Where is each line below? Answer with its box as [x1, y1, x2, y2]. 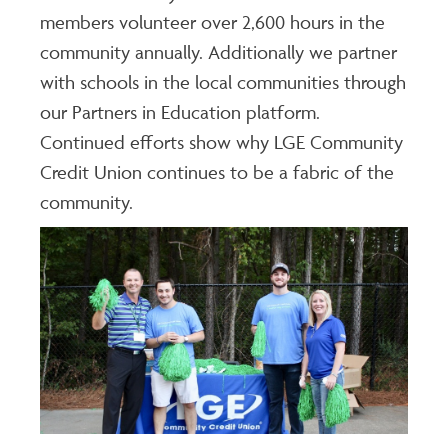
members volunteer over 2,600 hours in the [40, 10, 385, 35]
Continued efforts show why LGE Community [40, 130, 403, 155]
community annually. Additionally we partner [40, 40, 397, 65]
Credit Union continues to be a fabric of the [40, 160, 394, 185]
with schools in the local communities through [40, 70, 406, 95]
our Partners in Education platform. [40, 100, 320, 125]
